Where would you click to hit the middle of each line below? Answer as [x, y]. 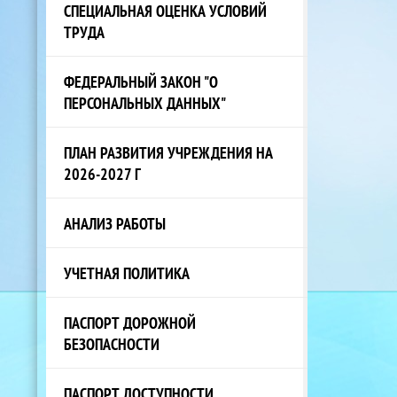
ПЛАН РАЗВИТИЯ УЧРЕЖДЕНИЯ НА [168, 152]
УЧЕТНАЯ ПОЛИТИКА [127, 272]
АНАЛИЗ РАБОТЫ [115, 223]
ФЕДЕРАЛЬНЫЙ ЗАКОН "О [141, 81]
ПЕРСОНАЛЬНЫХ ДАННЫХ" [145, 102]
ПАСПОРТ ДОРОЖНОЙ [130, 322]
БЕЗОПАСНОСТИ [112, 343]
